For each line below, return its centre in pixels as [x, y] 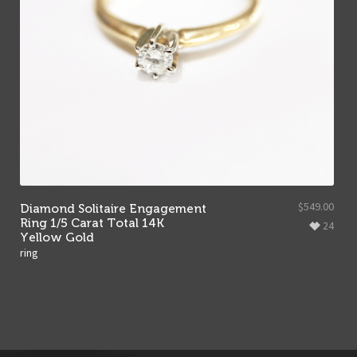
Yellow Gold [57, 237]
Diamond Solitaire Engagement [113, 208]
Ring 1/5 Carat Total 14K [92, 222]
